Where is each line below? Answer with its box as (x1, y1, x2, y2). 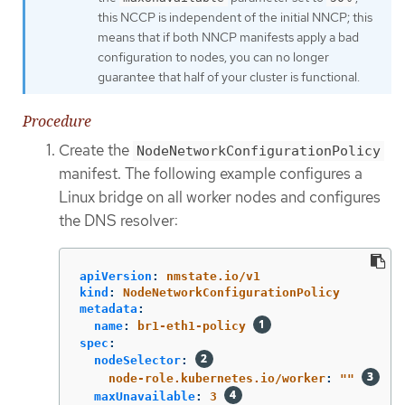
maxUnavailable (94, 389, 195, 403)
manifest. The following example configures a (59, 164, 363, 184)
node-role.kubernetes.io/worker (108, 371, 325, 385)
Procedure (23, 111, 91, 131)
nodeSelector (94, 353, 181, 367)
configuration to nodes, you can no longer (98, 49, 329, 66)
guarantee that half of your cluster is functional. (98, 69, 360, 86)
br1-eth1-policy (137, 318, 246, 333)
